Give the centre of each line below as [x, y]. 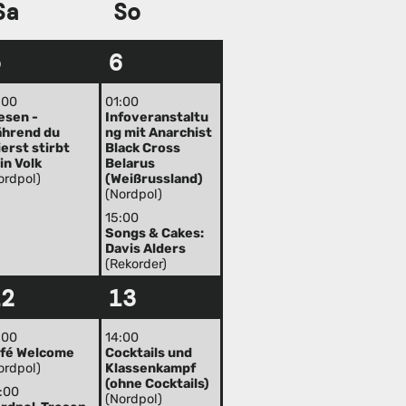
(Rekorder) [136, 264]
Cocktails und [149, 353]
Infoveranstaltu [157, 118]
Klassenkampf [151, 369]
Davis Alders [146, 248]
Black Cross [143, 149]
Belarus [130, 164]
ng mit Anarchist [159, 133]
